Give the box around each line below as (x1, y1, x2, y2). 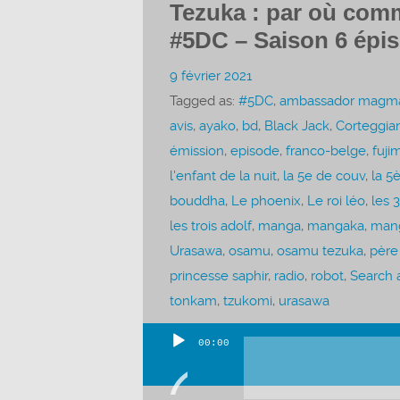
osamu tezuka (276, 242, 363, 259)
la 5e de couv (282, 167, 365, 184)
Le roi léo (306, 192, 365, 209)
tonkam (169, 292, 217, 309)
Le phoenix (230, 192, 301, 209)
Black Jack (263, 117, 329, 134)
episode (229, 142, 279, 159)
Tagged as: (169, 92, 238, 109)
